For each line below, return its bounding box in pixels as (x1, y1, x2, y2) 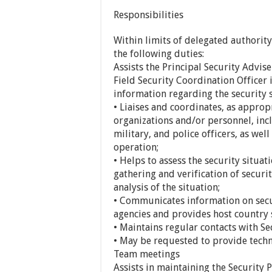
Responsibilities (114, 9, 183, 21)
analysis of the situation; (114, 182, 220, 193)
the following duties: (114, 48, 204, 59)
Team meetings (114, 248, 180, 260)
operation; (114, 141, 158, 153)
